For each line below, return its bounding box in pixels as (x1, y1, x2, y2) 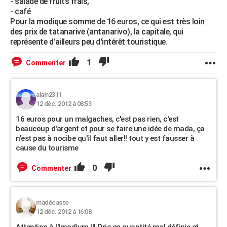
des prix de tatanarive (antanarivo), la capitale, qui (10, 26, 183, 36)
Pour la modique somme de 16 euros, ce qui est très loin (10, 16, 205, 26)
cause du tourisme (16, 143, 79, 153)
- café (10, 6, 30, 16)
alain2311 (36, 90, 62, 98)
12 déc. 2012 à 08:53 (36, 99, 91, 107)
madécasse (36, 198, 69, 206)
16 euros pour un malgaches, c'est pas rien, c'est (16, 114, 179, 124)
